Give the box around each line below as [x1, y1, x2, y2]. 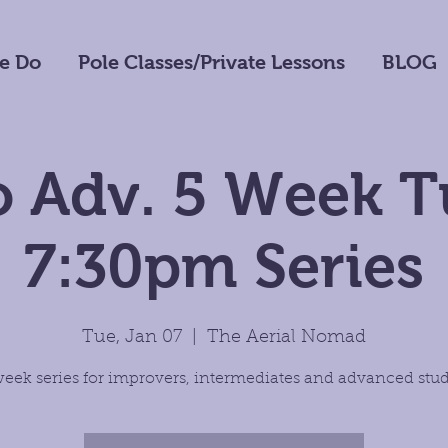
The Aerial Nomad [207, 329, 366, 347]
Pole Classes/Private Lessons [77, 51, 345, 73]
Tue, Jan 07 [82, 329, 182, 347]
